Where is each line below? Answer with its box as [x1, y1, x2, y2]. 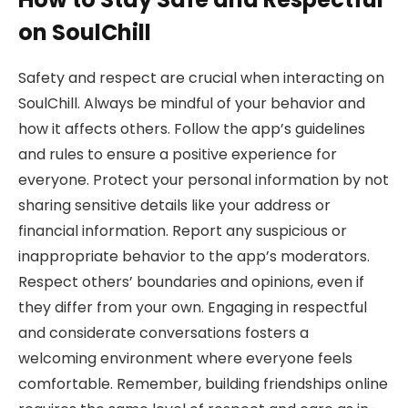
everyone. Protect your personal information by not [18, 168, 389, 190]
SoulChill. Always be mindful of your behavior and [18, 92, 365, 114]
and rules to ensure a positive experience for [18, 143, 337, 165]
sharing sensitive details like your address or [18, 194, 331, 216]
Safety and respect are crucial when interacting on [18, 66, 384, 88]
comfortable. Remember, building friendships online [18, 372, 388, 394]
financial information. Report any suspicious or [18, 219, 347, 241]
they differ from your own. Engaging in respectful [18, 296, 367, 318]
